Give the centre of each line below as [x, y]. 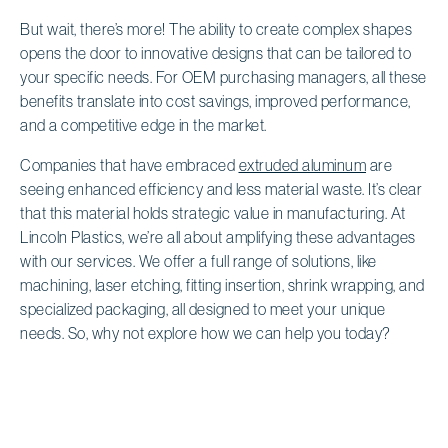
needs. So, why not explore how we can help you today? [205, 332]
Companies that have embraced [129, 164]
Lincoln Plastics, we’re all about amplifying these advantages [218, 236]
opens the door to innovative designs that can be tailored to [215, 52]
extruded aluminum [302, 164]
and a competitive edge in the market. [143, 124]
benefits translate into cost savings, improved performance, [215, 100]
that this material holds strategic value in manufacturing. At [213, 212]
